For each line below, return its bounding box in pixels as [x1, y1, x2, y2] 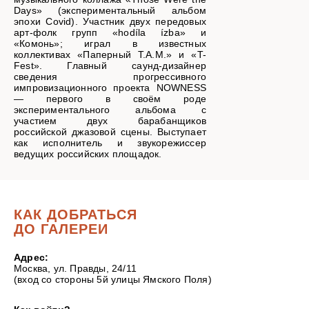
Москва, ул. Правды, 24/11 [14, 263, 137, 275]
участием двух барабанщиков [14, 115, 206, 127]
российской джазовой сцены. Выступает [14, 126, 206, 138]
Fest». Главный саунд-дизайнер [14, 60, 206, 72]
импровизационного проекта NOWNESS [14, 82, 206, 94]
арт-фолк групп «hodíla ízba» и [14, 27, 206, 39]
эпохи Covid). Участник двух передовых [14, 16, 206, 28]
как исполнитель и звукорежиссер [14, 137, 206, 149]
